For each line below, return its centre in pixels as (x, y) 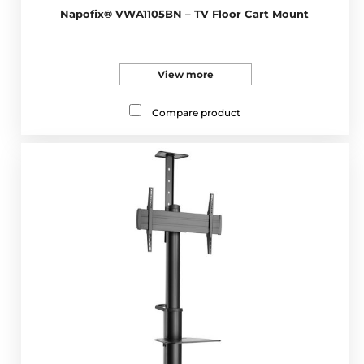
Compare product (196, 112)
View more (185, 74)
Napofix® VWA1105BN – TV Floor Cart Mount (185, 13)
